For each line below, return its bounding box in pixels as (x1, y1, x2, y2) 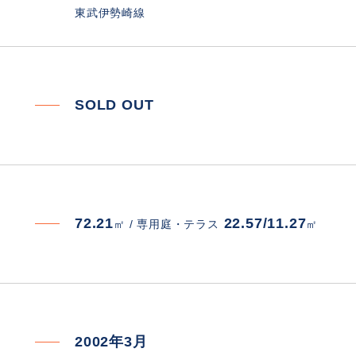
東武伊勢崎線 (75, 6, 145, 19)
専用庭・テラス (137, 217, 219, 230)
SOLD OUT (75, 96, 154, 113)
